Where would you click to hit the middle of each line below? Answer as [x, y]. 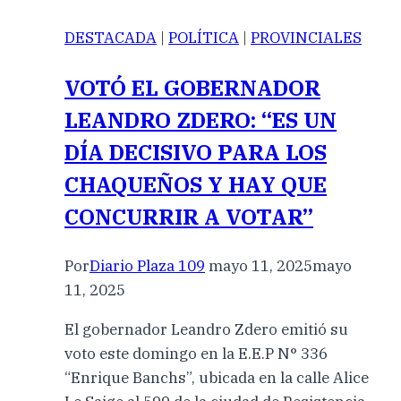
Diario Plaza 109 [147, 266]
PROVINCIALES [306, 38]
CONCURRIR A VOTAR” [189, 217]
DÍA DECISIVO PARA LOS [196, 153]
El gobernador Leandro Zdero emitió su [206, 330]
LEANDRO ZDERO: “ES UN [200, 120]
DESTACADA [111, 38]
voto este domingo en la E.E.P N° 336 [196, 354]
